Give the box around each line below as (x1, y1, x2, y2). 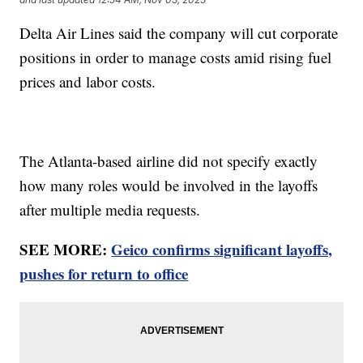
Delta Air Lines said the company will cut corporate (19, 23, 339, 44)
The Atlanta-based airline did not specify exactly (19, 151, 318, 172)
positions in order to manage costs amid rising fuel (19, 47, 332, 68)
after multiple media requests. (19, 199, 206, 220)
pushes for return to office (19, 263, 189, 285)
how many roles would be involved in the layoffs (19, 175, 318, 196)
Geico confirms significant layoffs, (111, 238, 333, 261)
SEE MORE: (19, 238, 112, 261)
